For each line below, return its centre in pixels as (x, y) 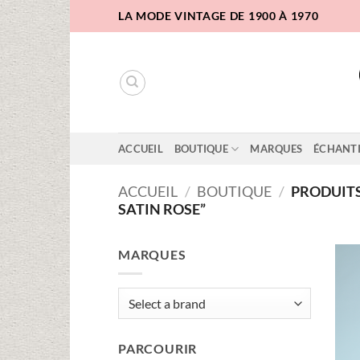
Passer (88, 9)
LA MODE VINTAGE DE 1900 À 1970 (219, 16)
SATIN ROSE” (162, 209)
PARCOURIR (158, 349)
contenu (92, 49)
